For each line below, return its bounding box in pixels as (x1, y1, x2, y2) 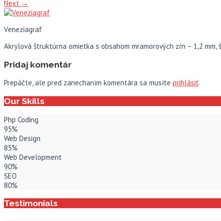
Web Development (4, 152, 62, 162)
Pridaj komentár (4, 59, 72, 70)
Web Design (4, 133, 40, 143)
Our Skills (4, 96, 44, 106)
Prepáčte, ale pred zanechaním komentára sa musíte (4, 78, 173, 88)
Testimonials (4, 198, 58, 209)
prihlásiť (173, 78, 198, 88)
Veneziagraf (4, 25, 42, 35)
